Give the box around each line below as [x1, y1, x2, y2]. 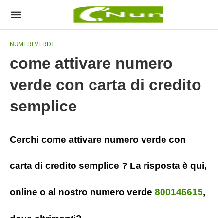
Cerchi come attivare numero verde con [10, 134, 186, 145]
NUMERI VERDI [10, 41, 53, 48]
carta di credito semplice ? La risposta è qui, [10, 161, 207, 171]
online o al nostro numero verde [10, 187, 155, 197]
